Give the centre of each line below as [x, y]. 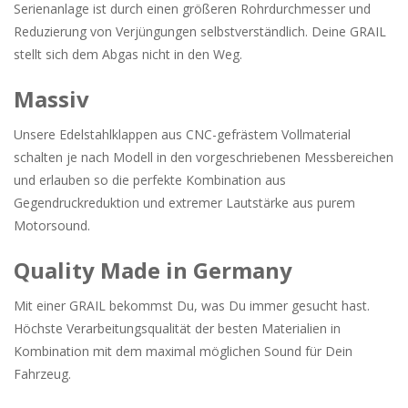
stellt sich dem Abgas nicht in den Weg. [128, 54]
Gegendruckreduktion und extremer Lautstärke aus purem [184, 202]
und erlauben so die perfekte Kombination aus [150, 179]
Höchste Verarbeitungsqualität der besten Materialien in [177, 328]
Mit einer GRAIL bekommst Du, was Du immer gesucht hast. [192, 305]
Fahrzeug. [42, 373]
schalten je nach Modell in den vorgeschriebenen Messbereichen [204, 157]
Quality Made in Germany [153, 270]
